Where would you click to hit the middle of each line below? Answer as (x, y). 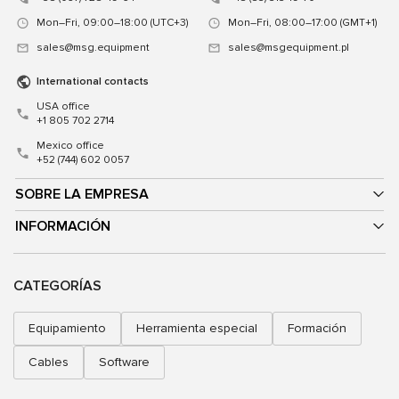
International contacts (93, 81)
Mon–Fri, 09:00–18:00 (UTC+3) (112, 22)
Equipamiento (67, 328)
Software (124, 362)
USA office (63, 106)
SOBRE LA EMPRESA (82, 194)
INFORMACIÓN (63, 226)
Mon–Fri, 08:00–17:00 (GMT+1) (302, 22)
